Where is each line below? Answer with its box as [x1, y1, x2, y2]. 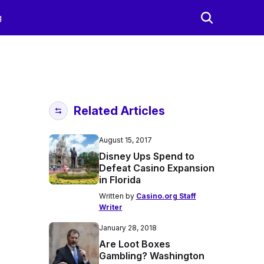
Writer [98, 203, 123, 212]
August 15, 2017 [98, 136, 152, 144]
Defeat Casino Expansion [98, 162, 214, 174]
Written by [98, 192, 136, 200]
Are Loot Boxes [98, 238, 170, 250]
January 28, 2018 [98, 223, 157, 232]
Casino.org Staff [136, 192, 196, 200]
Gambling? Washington [98, 250, 204, 262]
